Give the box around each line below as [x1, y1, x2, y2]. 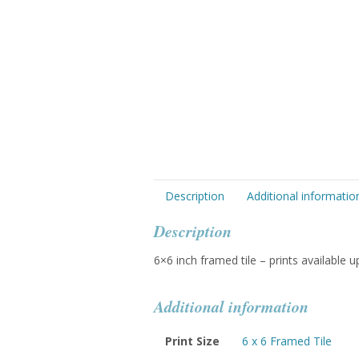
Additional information [154, 295, 309, 318]
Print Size [165, 333, 220, 349]
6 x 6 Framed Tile [242, 333, 332, 349]
